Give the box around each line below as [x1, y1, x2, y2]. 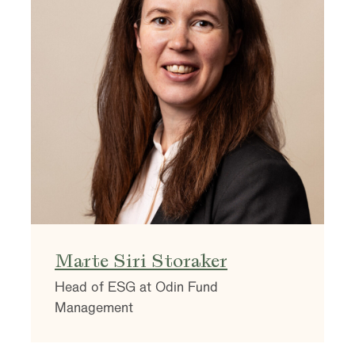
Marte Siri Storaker [55, 248, 228, 273]
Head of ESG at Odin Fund [55, 277, 219, 296]
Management [55, 298, 134, 317]
